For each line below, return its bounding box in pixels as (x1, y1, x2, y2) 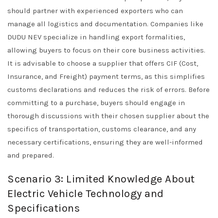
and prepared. (7, 151, 54, 160)
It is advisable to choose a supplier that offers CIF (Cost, (7, 59, 198, 68)
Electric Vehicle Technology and (7, 187, 164, 200)
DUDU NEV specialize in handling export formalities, (7, 33, 185, 41)
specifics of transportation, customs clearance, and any (7, 125, 196, 133)
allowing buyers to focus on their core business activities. (7, 46, 205, 54)
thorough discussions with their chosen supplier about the (7, 111, 209, 120)
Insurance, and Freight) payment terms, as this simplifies (7, 72, 205, 81)
